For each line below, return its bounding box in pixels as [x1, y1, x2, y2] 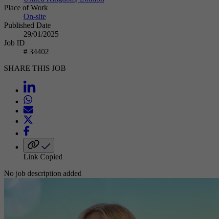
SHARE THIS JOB [4, 64, 66, 72]
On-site [23, 12, 46, 21]
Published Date [4, 21, 51, 29]
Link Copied [23, 152, 63, 161]
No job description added [4, 169, 82, 177]
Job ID [4, 38, 25, 47]
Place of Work [4, 3, 48, 12]
